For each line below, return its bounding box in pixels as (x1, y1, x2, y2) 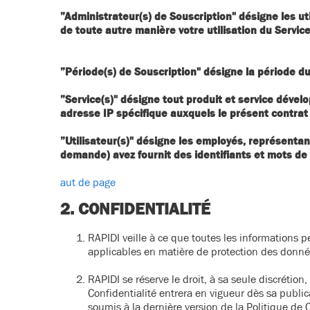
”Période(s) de (60, 65, 134, 77)
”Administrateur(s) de (60, 10, 170, 22)
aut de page (60, 176, 116, 188)
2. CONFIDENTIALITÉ (60, 199, 210, 218)
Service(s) (65, 93, 113, 105)
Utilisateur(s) (65, 134, 129, 147)
